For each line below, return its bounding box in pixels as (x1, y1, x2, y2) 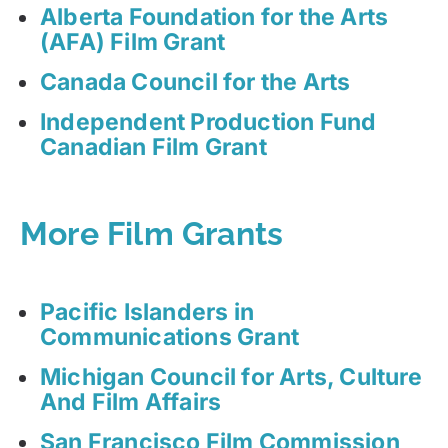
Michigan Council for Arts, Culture (40, 362, 422, 391)
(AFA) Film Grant (40, 28, 226, 57)
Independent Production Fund (40, 108, 377, 137)
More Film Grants (20, 214, 284, 252)
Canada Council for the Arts (40, 68, 351, 97)
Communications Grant (40, 322, 299, 351)
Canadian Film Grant (40, 133, 267, 162)
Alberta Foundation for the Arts (40, 3, 389, 32)
